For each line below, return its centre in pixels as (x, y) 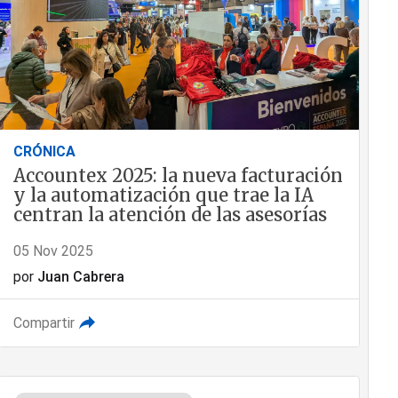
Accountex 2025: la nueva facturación (178, 176)
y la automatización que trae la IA (163, 195)
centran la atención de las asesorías (170, 215)
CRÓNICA (44, 152)
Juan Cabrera (80, 277)
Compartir (44, 323)
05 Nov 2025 (53, 251)
